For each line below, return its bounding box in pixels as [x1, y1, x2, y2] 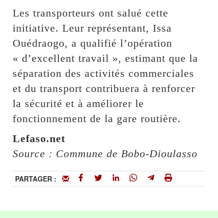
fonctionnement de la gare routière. [13, 112, 182, 125]
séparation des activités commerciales [13, 67, 195, 79]
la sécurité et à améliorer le [13, 97, 145, 109]
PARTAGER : [15, 173, 63, 183]
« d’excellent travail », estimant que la [13, 52, 199, 64]
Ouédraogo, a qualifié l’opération [13, 36, 173, 49]
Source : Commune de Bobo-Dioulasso [13, 147, 198, 160]
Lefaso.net [13, 132, 66, 145]
